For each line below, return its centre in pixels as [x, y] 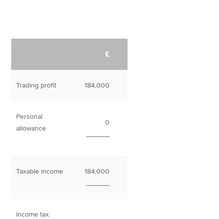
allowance [31, 129]
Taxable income [40, 172]
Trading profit [36, 86]
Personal [30, 117]
